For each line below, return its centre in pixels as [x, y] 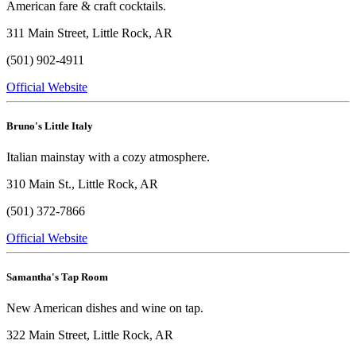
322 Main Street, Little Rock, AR [90, 335]
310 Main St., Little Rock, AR [82, 184]
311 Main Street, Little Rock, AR [89, 33]
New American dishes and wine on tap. [105, 308]
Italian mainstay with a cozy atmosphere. [108, 157]
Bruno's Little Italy [50, 126]
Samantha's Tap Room [57, 277]
